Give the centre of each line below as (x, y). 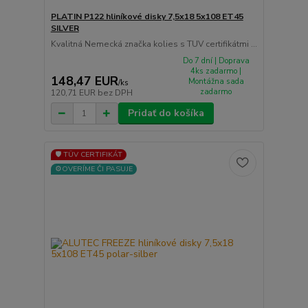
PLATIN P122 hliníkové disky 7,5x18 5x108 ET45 (147, 16)
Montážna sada (216, 81)
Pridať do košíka (166, 113)
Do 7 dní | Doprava (216, 60)
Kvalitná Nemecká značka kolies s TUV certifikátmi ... (154, 44)
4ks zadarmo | (216, 71)
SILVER (65, 28)
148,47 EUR (84, 81)
